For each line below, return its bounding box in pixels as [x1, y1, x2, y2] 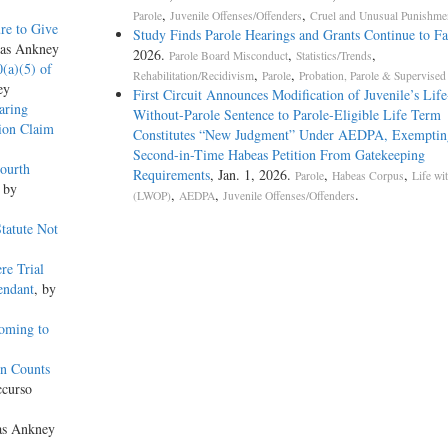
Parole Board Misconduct [168, 48, 288, 64]
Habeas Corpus [331, 168, 404, 184]
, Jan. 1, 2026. [209, 165, 295, 185]
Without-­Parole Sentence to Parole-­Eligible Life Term [132, 105, 441, 125]
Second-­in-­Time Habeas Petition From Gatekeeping [132, 145, 425, 165]
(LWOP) [132, 188, 171, 204]
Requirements [132, 165, 210, 185]
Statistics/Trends [295, 48, 372, 64]
